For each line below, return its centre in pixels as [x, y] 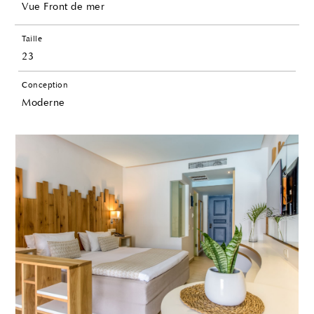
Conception [45, 84]
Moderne [43, 102]
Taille [32, 38]
